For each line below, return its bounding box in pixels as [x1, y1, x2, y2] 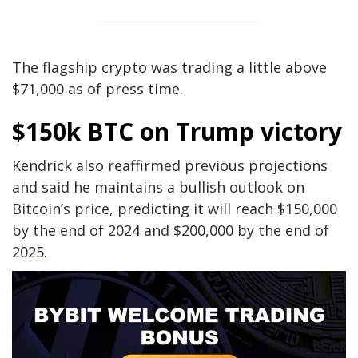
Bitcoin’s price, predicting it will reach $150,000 [12, 198, 337, 218]
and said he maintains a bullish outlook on [12, 177, 304, 197]
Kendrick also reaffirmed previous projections [12, 155, 328, 175]
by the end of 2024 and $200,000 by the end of [12, 220, 329, 240]
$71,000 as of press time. [12, 78, 183, 98]
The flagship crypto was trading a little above [12, 57, 327, 77]
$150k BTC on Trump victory [12, 114, 342, 148]
